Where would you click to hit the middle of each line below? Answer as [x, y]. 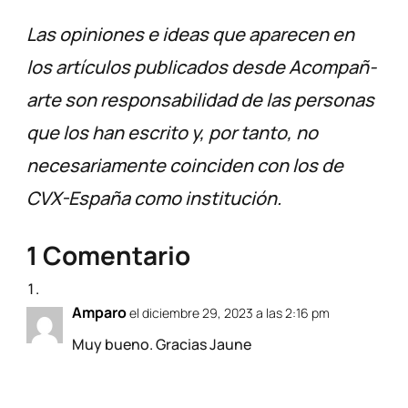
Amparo [100, 313]
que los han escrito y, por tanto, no [173, 133]
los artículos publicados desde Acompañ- [202, 67]
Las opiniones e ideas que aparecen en [191, 35]
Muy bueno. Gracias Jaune [162, 345]
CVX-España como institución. [154, 199]
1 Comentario [109, 255]
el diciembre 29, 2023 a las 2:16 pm [230, 313]
